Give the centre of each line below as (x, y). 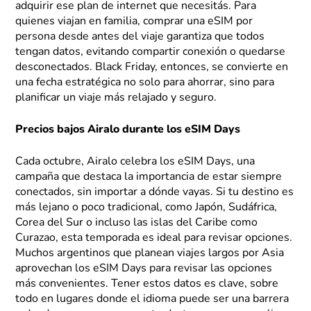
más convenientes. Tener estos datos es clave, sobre (147, 284)
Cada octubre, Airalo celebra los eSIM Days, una (135, 161)
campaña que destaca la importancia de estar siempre (149, 177)
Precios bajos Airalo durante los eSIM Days (128, 129)
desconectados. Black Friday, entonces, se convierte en (152, 67)
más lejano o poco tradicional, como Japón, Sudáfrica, (146, 207)
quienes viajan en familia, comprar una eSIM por (134, 21)
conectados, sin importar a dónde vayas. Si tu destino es (155, 192)
